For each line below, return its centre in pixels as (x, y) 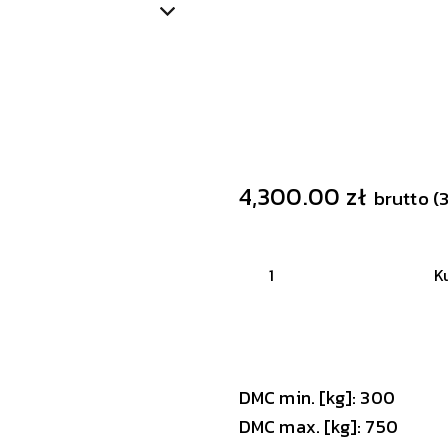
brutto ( (406, 198)
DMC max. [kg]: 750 (318, 426)
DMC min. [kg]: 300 (317, 397)
